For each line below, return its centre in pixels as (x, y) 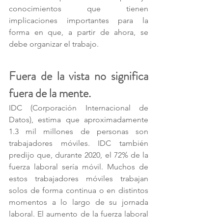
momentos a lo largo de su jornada (79, 202)
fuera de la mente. (51, 93)
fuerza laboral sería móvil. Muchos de (79, 167)
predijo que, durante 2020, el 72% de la (79, 155)
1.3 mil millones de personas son (79, 131)
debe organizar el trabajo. (55, 44)
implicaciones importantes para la (79, 20)
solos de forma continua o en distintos (79, 190)
